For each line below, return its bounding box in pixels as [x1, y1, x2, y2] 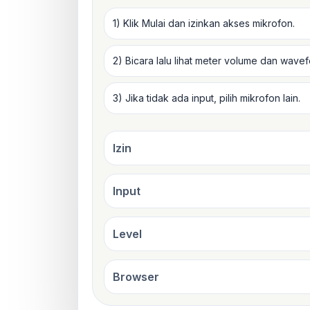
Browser [113, 269, 159, 284]
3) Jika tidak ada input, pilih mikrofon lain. [113, 91, 300, 104]
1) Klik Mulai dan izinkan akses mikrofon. [113, 17, 295, 29]
